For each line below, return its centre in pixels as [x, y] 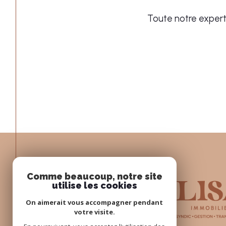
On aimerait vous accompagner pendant [95, 202]
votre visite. [95, 212]
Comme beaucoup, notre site [95, 176]
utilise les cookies [95, 185]
